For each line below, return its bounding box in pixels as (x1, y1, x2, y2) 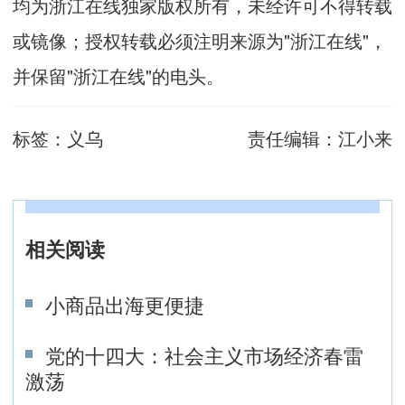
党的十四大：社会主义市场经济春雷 (45, 339, 364, 369)
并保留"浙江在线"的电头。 (13, 61, 224, 89)
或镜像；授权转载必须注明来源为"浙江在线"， (13, 26, 387, 53)
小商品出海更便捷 (45, 288, 205, 318)
